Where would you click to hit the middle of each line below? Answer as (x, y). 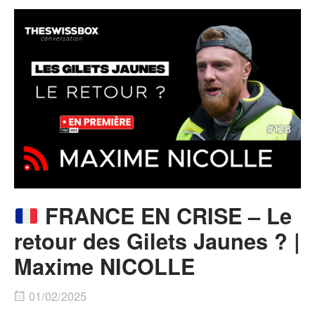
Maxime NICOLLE (104, 266)
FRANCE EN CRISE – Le (165, 216)
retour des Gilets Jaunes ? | (157, 241)
